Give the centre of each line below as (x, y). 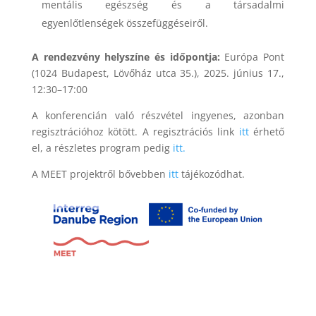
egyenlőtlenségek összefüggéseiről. (124, 23)
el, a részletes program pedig (102, 147)
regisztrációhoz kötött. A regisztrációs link (135, 131)
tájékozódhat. (211, 174)
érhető (267, 131)
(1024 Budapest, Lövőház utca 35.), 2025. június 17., (158, 73)
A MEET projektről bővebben (100, 174)
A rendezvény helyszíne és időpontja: (126, 56)
